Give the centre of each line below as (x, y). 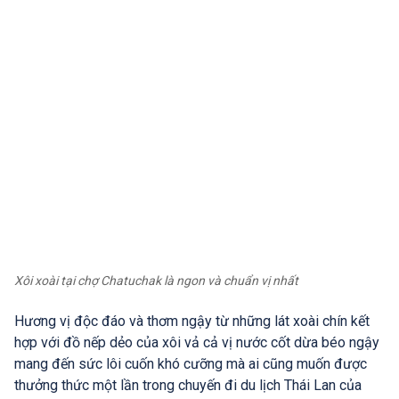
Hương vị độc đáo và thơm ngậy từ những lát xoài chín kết (192, 322)
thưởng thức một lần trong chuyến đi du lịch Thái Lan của (188, 386)
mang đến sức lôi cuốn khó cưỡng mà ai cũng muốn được (191, 364)
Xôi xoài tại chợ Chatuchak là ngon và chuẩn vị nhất (156, 281)
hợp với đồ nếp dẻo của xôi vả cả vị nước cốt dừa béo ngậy (197, 343)
